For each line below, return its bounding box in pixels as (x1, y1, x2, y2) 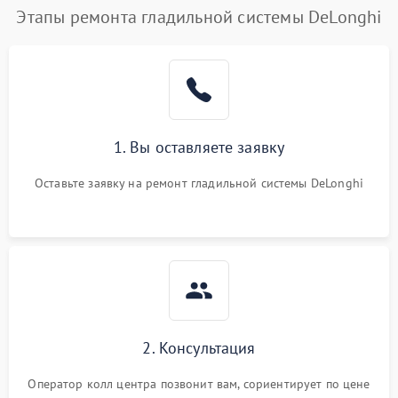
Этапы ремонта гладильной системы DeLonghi (16, 5, 382, 28)
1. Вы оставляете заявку (113, 137, 285, 157)
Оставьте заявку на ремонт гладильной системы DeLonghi (35, 175, 363, 191)
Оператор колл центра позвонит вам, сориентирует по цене (28, 376, 370, 392)
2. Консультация (142, 338, 256, 358)
